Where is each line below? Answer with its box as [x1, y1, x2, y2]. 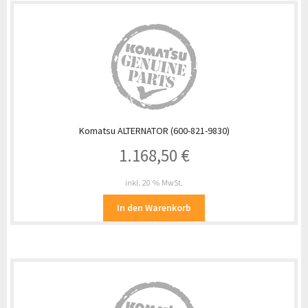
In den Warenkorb [117, 201, 191, 214]
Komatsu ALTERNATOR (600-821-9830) [78, 124, 230, 137]
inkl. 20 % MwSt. [125, 177, 183, 188]
